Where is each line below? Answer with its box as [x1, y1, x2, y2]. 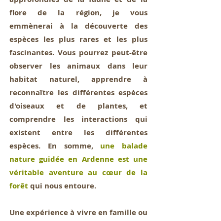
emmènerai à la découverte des [9, 21, 147, 31]
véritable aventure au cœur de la [9, 167, 147, 178]
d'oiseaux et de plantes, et [9, 101, 147, 111]
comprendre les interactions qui [9, 114, 147, 124]
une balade [100, 141, 147, 151]
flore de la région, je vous [9, 7, 147, 18]
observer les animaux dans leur [9, 61, 147, 71]
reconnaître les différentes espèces [9, 87, 147, 98]
